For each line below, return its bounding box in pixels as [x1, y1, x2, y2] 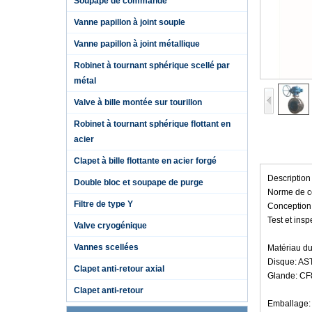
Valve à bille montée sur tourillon [73, 97, 202, 107]
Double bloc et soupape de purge [73, 178, 203, 187]
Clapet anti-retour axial [73, 264, 164, 274]
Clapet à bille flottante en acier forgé [73, 156, 217, 166]
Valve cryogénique [73, 221, 147, 231]
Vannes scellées [73, 242, 139, 252]
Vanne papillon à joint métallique [73, 39, 200, 49]
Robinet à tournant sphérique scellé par [73, 61, 230, 70]
